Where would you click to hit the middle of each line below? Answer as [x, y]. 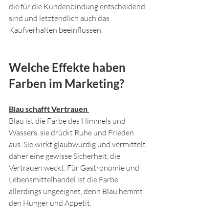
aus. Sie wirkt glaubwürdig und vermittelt [78, 144]
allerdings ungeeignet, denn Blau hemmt [77, 191]
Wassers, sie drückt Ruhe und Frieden [72, 132]
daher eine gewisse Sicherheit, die [65, 156]
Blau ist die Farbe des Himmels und [68, 121]
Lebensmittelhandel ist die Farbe [64, 179]
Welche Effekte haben [68, 67]
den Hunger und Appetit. [50, 203]
